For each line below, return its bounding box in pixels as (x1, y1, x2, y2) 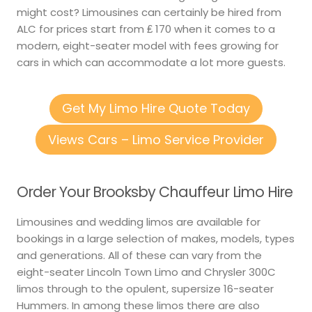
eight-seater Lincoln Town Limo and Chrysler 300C (17, 265, 276, 280)
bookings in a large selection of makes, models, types (17, 231, 295, 247)
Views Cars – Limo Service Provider (48, 130, 264, 148)
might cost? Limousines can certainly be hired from (17, 5, 281, 20)
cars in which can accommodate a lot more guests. (17, 55, 286, 70)
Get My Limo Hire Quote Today (62, 100, 250, 118)
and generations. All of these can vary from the (17, 248, 262, 263)
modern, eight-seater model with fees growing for (17, 38, 279, 54)
